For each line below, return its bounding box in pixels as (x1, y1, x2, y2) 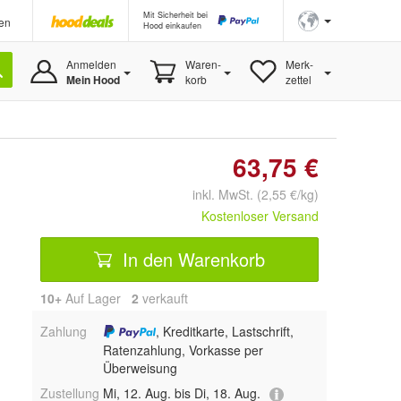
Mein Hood (65, 72, 120, 88)
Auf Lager (62, 289, 132, 307)
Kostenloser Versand (201, 207, 319, 225)
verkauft (139, 289, 188, 307)
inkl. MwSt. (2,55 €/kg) (178, 185, 319, 203)
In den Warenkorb (117, 245, 265, 272)
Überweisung (102, 359, 177, 378)
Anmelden (65, 56, 116, 72)
